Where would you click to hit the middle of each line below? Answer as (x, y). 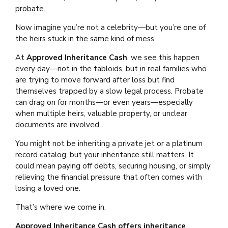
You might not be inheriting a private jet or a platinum (109, 143)
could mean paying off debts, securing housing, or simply (113, 166)
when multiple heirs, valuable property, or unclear (101, 113)
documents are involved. (58, 124)
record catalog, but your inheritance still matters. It (105, 154)
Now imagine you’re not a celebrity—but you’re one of (110, 27)
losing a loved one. (48, 188)
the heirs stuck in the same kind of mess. (85, 38)
